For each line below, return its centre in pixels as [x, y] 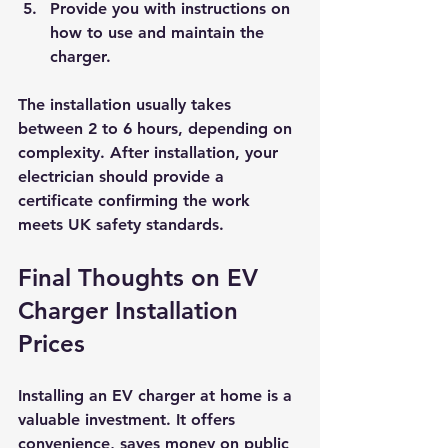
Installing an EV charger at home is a [157, 395]
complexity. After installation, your [150, 152]
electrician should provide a [123, 176]
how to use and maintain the [159, 32]
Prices [51, 343]
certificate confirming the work [136, 200]
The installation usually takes [127, 104]
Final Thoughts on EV [141, 277]
